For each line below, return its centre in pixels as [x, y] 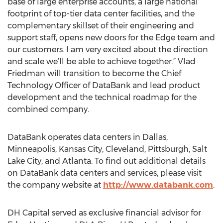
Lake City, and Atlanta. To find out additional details [107, 161]
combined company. [48, 109]
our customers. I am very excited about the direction [108, 50]
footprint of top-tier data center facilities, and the [101, 14]
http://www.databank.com [158, 185]
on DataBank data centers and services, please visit [105, 173]
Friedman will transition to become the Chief [94, 73]
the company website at [55, 185]
